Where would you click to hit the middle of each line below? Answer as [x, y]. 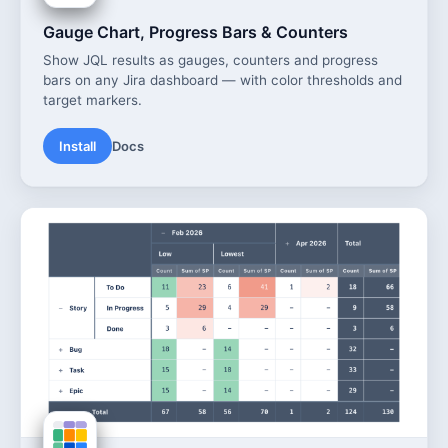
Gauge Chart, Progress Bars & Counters [195, 32]
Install [77, 146]
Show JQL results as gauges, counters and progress [210, 60]
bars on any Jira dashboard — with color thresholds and [222, 80]
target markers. [92, 100]
